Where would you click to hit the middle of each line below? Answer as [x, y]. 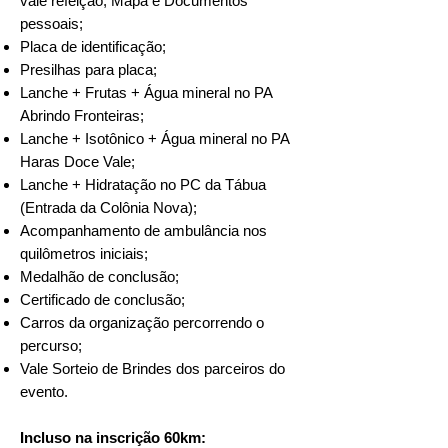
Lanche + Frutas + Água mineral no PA [146, 92]
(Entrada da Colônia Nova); [108, 207]
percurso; [51, 345]
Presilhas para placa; [88, 69]
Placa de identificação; [93, 46]
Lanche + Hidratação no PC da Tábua [143, 184]
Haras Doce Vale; [77, 161]
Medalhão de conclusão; [99, 276]
